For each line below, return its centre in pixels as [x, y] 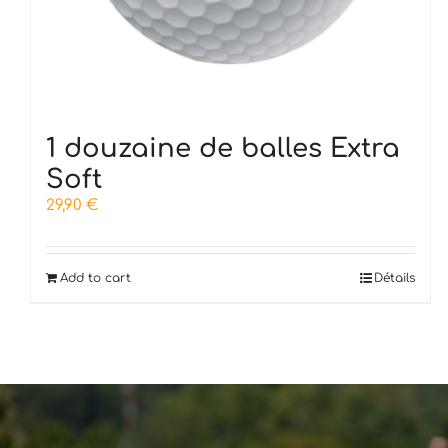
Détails [395, 278]
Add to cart [95, 278]
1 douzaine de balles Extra [223, 149]
